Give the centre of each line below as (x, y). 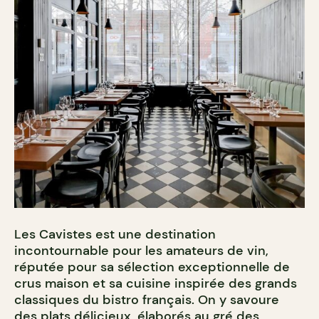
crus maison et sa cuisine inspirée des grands (156, 283)
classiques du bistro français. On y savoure (147, 299)
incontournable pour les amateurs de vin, (141, 250)
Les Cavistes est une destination (115, 234)
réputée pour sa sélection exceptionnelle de (152, 267)
